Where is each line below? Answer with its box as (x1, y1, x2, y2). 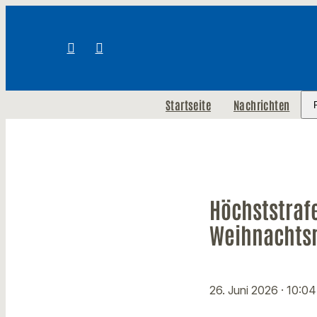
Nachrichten (233, 98, 290, 112)
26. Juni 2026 (209, 283, 281, 298)
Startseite (165, 98, 211, 112)
